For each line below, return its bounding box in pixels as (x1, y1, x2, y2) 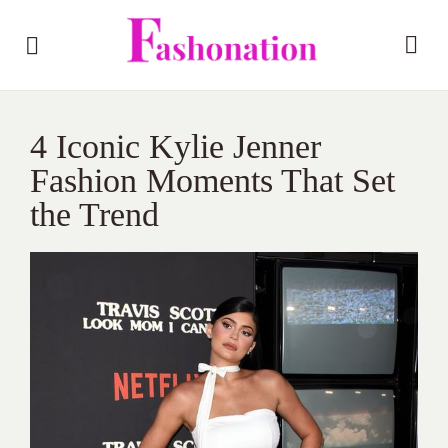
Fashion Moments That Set (30, 162, 395, 199)
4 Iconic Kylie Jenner (30, 128, 321, 165)
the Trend (30, 196, 159, 233)
